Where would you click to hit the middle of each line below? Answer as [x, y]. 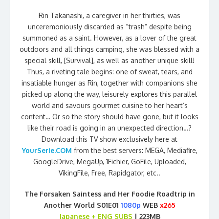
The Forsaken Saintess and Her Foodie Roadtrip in [109, 194]
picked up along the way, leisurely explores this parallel [109, 94]
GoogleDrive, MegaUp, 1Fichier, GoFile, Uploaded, [109, 161]
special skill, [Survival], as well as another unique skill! [109, 60]
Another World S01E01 [82, 205]
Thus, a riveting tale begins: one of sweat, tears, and [109, 71]
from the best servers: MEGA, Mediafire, [134, 150]
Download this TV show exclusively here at [109, 139]
